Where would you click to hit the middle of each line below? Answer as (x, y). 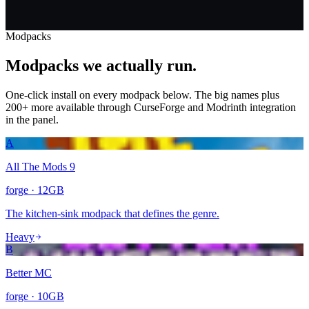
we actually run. (140, 65)
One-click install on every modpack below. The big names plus (142, 94)
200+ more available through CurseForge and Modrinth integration (151, 107)
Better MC (29, 272)
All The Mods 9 (40, 166)
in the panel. (32, 119)
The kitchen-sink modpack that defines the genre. (112, 213)
